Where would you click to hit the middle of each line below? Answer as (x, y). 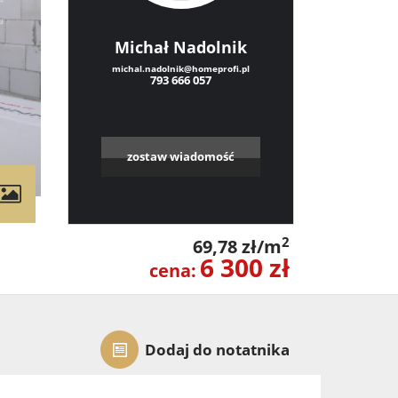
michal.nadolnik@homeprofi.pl (181, 68)
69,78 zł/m (237, 247)
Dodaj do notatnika (217, 350)
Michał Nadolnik (181, 47)
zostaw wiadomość (181, 156)
